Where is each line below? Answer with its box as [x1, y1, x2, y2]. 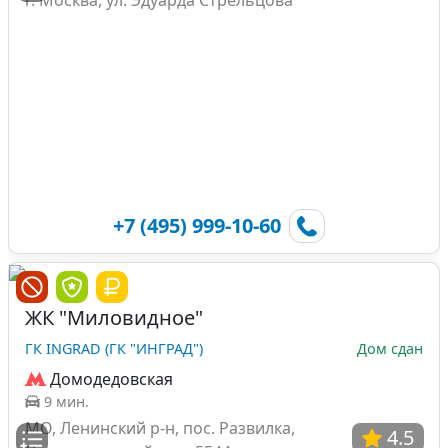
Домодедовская [50, 367, 173, 390]
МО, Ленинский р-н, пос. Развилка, [25, 416, 295, 439]
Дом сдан [357, 338, 423, 358]
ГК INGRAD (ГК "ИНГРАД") [25, 338, 203, 358]
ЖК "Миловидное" [25, 303, 203, 331]
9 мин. [44, 391, 89, 411]
